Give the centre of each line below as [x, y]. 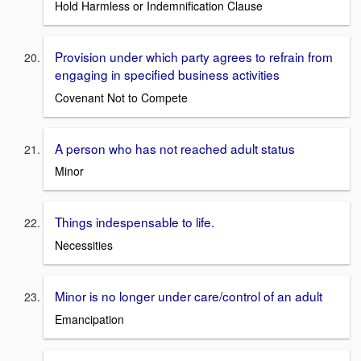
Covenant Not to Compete [121, 97]
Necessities [84, 245]
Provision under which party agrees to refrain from [194, 57]
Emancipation [89, 319]
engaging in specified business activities [167, 75]
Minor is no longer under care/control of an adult [189, 296]
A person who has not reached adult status [175, 148]
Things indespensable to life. [135, 222]
